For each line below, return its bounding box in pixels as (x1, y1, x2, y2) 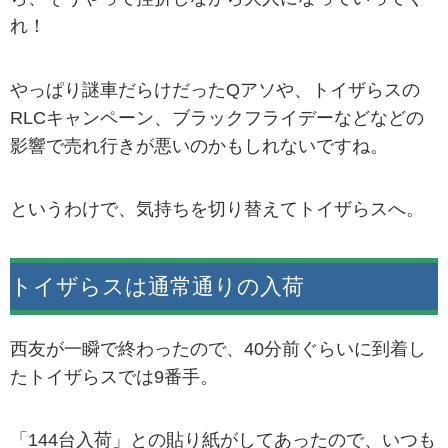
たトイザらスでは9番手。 (10, 366, 218, 387)
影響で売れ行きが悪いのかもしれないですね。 (10, 135, 388, 156)
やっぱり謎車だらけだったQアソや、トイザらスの (10, 79, 420, 100)
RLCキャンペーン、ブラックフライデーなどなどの (10, 107, 424, 128)
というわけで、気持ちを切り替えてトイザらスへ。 (10, 198, 424, 219)
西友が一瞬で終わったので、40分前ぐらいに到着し (10, 338, 426, 359)
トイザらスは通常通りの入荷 (10, 273, 304, 299)
